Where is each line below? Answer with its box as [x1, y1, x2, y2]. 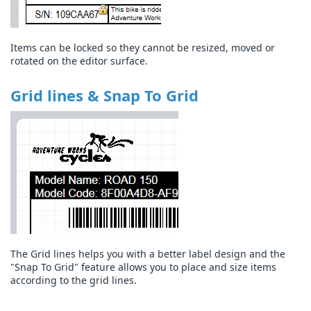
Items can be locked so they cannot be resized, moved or [10, 41, 275, 55]
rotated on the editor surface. [10, 54, 148, 68]
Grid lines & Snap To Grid [10, 85, 199, 106]
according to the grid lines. [10, 274, 137, 287]
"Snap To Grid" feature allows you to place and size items [10, 260, 276, 274]
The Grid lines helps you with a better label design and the [10, 247, 285, 261]
